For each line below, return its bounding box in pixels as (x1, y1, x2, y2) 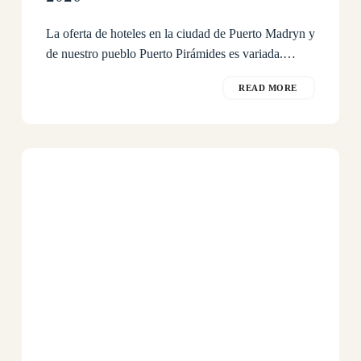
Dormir (20, 170, 58, 185)
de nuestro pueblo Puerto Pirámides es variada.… (45, 46, 296, 60)
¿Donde (20, 150, 61, 164)
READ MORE (239, 82, 298, 93)
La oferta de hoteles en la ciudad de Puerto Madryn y (45, 26, 315, 40)
